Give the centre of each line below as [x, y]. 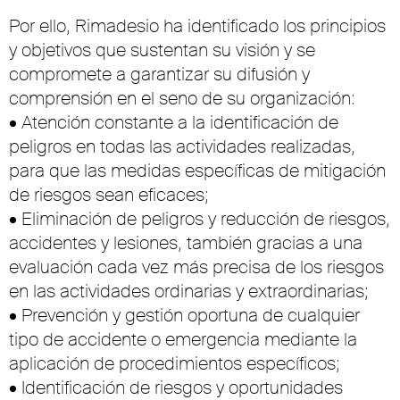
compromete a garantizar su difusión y [159, 75]
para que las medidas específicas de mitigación [197, 171]
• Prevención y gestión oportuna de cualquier [184, 316]
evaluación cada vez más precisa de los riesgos [196, 267]
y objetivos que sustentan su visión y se [162, 50]
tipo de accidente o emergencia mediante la [183, 340]
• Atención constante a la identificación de [174, 123]
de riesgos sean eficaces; [109, 195]
